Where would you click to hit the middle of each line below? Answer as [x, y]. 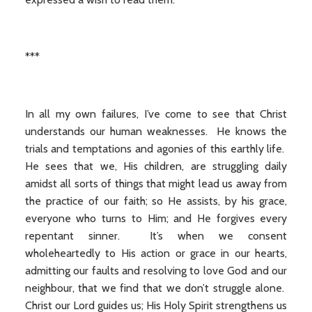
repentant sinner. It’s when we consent [156, 236]
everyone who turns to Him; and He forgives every [156, 218]
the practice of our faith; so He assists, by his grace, [156, 201]
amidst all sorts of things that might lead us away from [156, 184]
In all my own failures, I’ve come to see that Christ [156, 114]
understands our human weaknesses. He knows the [156, 131]
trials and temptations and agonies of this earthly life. [156, 149]
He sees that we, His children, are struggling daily [156, 166]
